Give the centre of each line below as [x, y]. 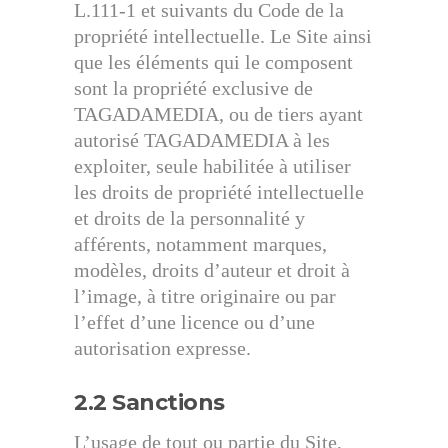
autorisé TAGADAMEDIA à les [202, 140]
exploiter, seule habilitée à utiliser [212, 166]
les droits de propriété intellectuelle [219, 192]
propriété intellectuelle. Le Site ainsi [223, 36]
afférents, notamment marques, [200, 244]
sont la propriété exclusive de [193, 88]
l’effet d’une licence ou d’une [194, 322]
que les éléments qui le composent [213, 62]
